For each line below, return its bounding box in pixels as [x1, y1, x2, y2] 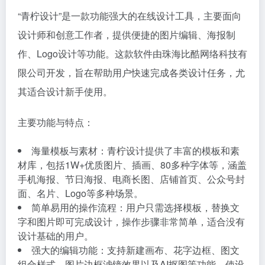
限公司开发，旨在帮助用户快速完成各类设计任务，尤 [18, 66, 245, 79]
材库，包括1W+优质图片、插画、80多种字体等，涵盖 [18, 158, 247, 172]
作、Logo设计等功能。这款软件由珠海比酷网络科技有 [18, 47, 247, 60]
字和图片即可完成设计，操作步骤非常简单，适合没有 [18, 215, 245, 228]
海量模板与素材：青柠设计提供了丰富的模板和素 [31, 144, 240, 157]
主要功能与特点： [18, 115, 93, 129]
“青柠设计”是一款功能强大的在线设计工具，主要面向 [18, 9, 241, 22]
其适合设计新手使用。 [18, 85, 112, 98]
